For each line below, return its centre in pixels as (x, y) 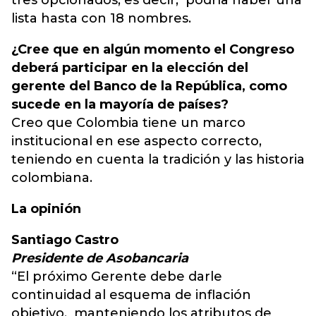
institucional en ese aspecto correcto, (136, 141)
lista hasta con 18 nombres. (101, 18)
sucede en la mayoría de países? (120, 104)
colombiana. (52, 178)
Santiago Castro (65, 240)
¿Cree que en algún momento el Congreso (153, 49)
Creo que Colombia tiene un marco (128, 123)
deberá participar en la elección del (130, 68)
